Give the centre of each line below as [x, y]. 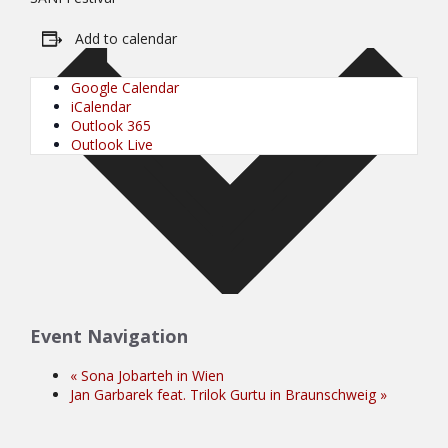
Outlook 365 [111, 125]
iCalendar [101, 106]
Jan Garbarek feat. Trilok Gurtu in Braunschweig [225, 395]
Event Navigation [109, 336]
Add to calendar [126, 38]
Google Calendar [125, 87]
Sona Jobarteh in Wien [150, 376]
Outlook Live [112, 144]
